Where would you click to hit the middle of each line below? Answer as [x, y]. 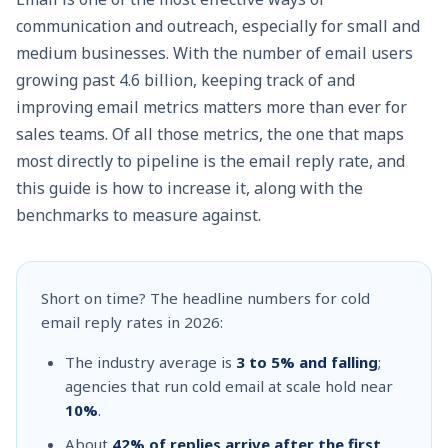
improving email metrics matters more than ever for [211, 107]
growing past [67, 80]
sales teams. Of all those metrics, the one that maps [210, 134]
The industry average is [150, 362]
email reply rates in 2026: [132, 322]
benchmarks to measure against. [138, 215]
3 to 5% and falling [307, 362]
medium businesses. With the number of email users [214, 53]
